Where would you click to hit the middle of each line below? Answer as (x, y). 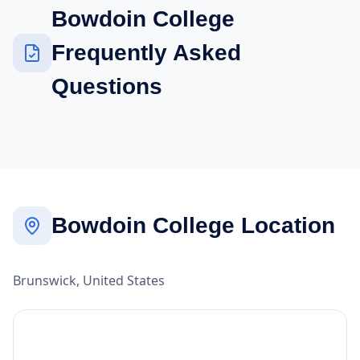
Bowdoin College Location (193, 225)
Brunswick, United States (89, 280)
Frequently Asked (146, 52)
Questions (107, 86)
